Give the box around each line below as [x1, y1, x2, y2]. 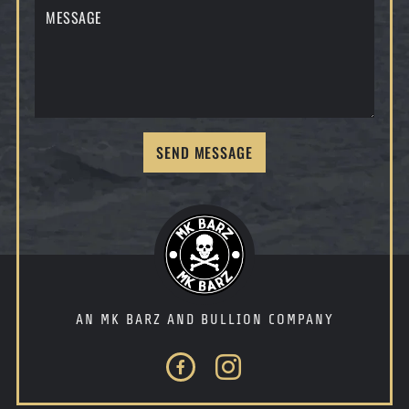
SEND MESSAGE [156, 141, 253, 163]
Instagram [209, 367, 274, 383]
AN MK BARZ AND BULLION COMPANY [75, 310, 334, 328]
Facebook [162, 367, 222, 383]
